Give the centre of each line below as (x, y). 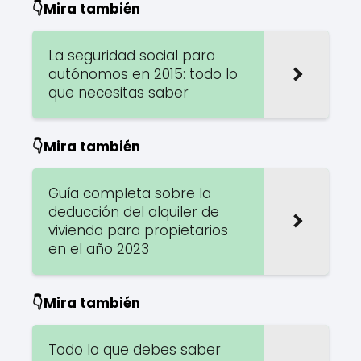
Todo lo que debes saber (135, 349)
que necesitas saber (118, 92)
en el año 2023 (99, 249)
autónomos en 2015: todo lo (143, 74)
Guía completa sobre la (130, 193)
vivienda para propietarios (138, 230)
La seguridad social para (132, 55)
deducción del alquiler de (134, 212)
